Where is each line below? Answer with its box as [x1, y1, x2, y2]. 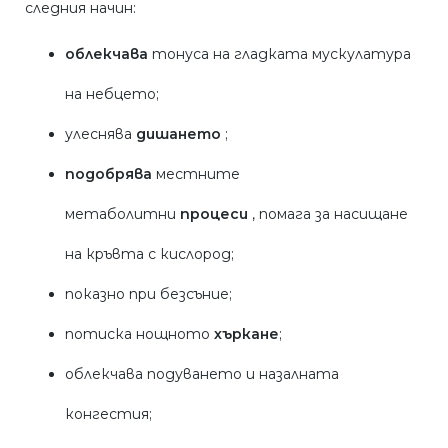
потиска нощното [65, 325, 214, 344]
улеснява [65, 125, 136, 144]
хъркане [214, 325, 279, 344]
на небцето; [65, 85, 159, 104]
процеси [176, 205, 248, 224]
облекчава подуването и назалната [65, 365, 339, 384]
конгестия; [65, 405, 152, 424]
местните [152, 165, 240, 184]
